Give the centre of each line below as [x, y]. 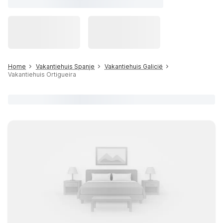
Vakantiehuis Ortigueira [42, 74]
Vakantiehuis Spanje [65, 66]
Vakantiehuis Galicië [134, 66]
